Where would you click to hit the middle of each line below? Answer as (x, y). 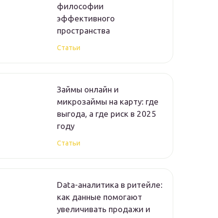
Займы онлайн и (88, 90)
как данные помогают (100, 197)
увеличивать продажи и (104, 209)
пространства (83, 31)
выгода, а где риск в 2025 (107, 114)
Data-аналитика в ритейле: (110, 185)
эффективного (86, 18)
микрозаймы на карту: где (108, 102)
